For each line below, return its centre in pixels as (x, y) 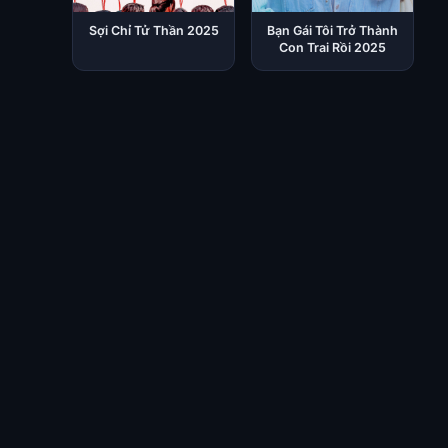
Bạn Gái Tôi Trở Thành (333, 30)
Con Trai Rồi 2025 (333, 47)
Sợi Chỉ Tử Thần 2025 (153, 30)
